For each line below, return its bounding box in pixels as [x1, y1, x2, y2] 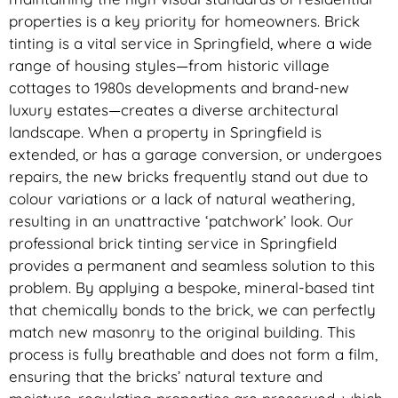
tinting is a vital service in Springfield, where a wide [9, 34, 372, 53]
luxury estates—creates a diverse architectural [9, 100, 338, 120]
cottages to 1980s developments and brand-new [9, 78, 349, 98]
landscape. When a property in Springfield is [9, 123, 322, 142]
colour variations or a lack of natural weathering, [9, 189, 354, 209]
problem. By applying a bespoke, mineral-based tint [9, 278, 375, 298]
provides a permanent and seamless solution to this [9, 256, 375, 275]
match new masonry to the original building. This [9, 322, 355, 342]
